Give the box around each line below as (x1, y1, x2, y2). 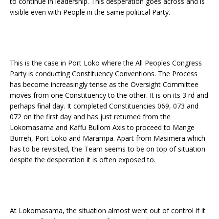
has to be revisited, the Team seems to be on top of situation (10, 144, 205, 153)
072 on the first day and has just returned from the (10, 112, 171, 121)
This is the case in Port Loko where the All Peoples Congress (10, 58, 202, 67)
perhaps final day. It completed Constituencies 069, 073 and (10, 101, 198, 110)
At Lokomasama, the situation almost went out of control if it (10, 206, 205, 215)
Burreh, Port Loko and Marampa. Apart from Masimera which (10, 133, 205, 143)
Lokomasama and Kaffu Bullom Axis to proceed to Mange (10, 123, 195, 132)
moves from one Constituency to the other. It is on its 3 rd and (10, 90, 208, 100)
